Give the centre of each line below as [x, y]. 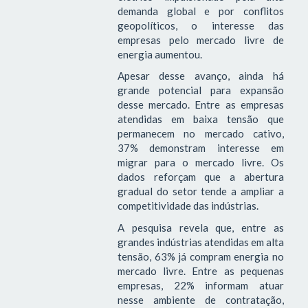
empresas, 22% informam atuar [200, 285]
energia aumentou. [159, 54]
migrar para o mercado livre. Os [200, 163]
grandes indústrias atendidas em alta [200, 242]
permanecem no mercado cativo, [200, 134]
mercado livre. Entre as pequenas [200, 271]
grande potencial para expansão [200, 90]
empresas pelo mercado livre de [200, 40]
